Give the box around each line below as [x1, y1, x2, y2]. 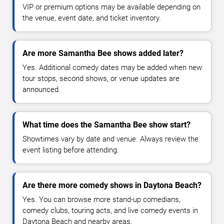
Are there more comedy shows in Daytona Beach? [22, 180, 201, 190]
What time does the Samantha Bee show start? [22, 119, 190, 129]
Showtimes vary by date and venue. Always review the [22, 134, 198, 143]
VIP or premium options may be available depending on [22, 2, 200, 11]
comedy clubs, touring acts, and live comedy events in [22, 205, 198, 215]
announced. [22, 84, 60, 94]
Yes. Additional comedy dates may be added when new [22, 62, 202, 72]
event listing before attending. [22, 145, 119, 154]
